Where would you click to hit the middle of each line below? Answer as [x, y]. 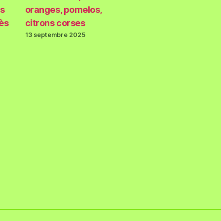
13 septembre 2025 [55, 35]
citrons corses [55, 23]
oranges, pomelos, [63, 10]
